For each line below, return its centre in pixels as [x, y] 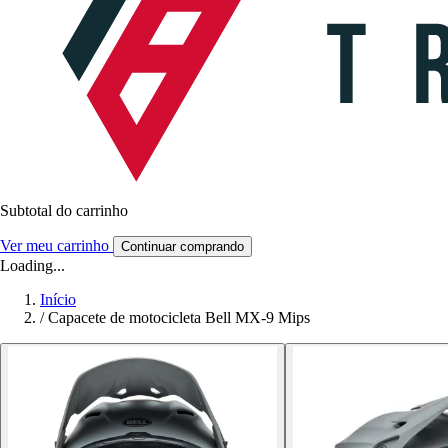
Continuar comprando [182, 246]
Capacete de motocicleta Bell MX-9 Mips [179, 317]
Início [58, 299]
